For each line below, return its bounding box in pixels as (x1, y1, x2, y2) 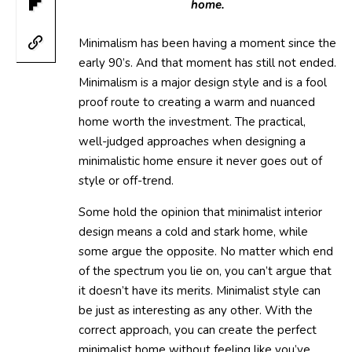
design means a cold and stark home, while (79, 223, 308, 240)
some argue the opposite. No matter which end (79, 243, 333, 259)
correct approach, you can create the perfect (79, 321, 317, 338)
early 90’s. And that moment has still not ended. (79, 54, 336, 71)
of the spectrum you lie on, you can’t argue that (79, 262, 332, 279)
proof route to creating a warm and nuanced (79, 93, 315, 110)
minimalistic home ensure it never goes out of (79, 152, 322, 169)
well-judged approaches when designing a (79, 133, 306, 149)
